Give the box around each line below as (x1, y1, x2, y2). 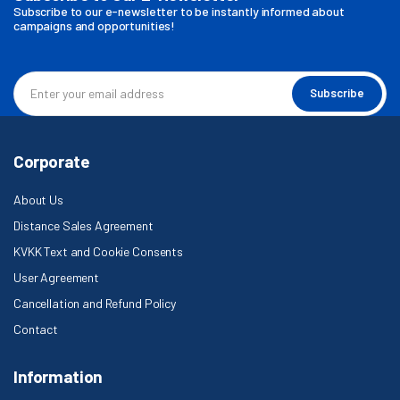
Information (13, 365, 103, 387)
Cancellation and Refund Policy (13, 295, 176, 311)
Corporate (13, 150, 90, 171)
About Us (13, 191, 63, 207)
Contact (13, 321, 59, 337)
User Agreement (13, 269, 100, 285)
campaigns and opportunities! (13, 17, 176, 33)
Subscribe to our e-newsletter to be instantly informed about (13, 3, 345, 19)
